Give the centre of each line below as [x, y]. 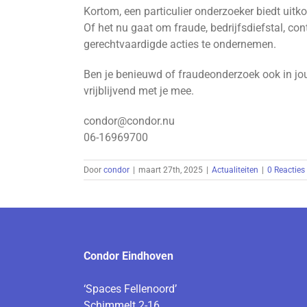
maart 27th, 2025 [171, 170]
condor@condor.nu [129, 121]
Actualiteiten [235, 170]
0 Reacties [286, 170]
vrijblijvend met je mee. [139, 90]
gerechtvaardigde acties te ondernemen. [180, 44]
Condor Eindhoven [128, 256]
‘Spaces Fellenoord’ [130, 288]
